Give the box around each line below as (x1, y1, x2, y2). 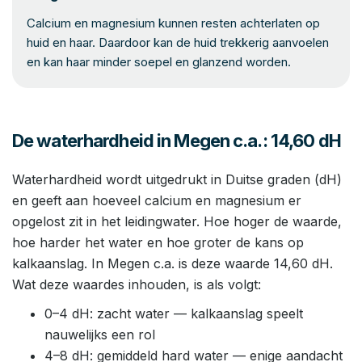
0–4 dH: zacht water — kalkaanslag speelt (44, 305, 303, 322)
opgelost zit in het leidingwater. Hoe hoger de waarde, (12, 213, 342, 229)
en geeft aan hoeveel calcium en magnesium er (12, 192, 301, 208)
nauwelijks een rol (44, 326, 155, 343)
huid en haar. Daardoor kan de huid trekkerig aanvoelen (27, 35, 329, 50)
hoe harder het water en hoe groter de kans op (12, 234, 304, 250)
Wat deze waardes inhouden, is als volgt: (12, 276, 261, 293)
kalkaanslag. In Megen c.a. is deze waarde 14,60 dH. (12, 255, 333, 271)
